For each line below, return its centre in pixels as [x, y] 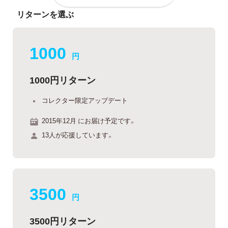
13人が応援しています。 [78, 134]
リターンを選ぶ [45, 13]
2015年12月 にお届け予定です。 [89, 121]
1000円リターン [63, 79]
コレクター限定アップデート [85, 100]
